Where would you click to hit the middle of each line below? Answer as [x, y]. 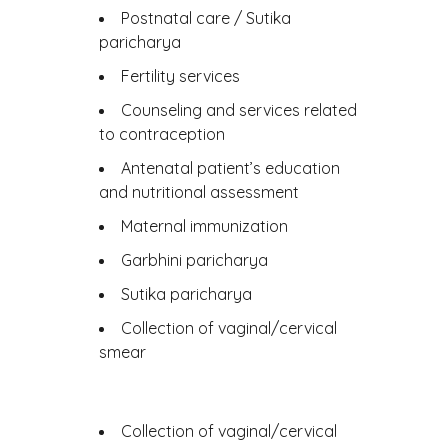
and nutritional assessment [199, 192]
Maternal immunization [204, 226]
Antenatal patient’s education [230, 168]
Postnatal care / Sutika [206, 18]
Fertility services [180, 76]
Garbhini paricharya [194, 260]
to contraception [162, 134]
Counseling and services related [239, 110]
